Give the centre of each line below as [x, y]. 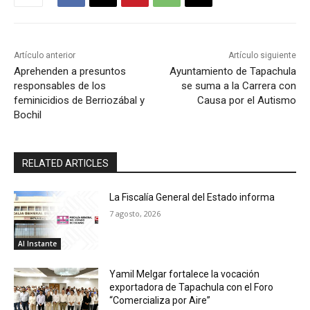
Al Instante [37, 244]
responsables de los [60, 85]
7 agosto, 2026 [135, 213]
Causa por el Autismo [246, 100]
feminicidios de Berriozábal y [79, 100]
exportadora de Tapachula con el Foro [192, 288]
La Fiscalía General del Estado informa [192, 197]
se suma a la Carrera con [238, 85]
